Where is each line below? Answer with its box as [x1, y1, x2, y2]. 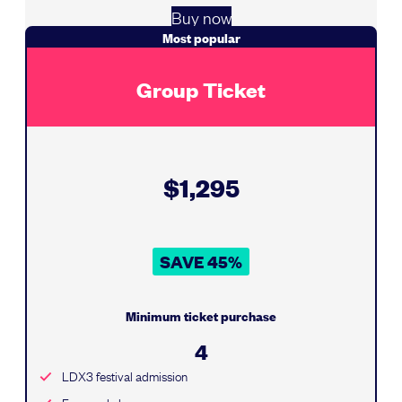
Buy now [170, 6, 232, 29]
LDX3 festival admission [62, 365, 188, 386]
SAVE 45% [160, 250, 242, 274]
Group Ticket [136, 74, 266, 103]
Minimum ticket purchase [126, 306, 276, 326]
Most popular [162, 28, 240, 48]
